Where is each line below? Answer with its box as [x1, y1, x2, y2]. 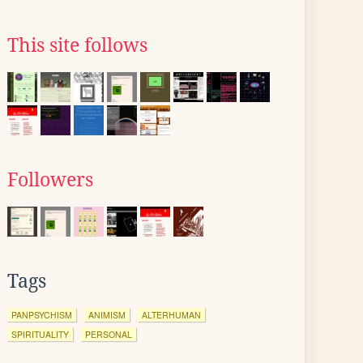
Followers [7, 169, 93, 190]
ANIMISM [88, 309, 126, 321]
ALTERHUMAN [142, 309, 201, 321]
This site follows [7, 35, 147, 56]
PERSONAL [85, 328, 132, 340]
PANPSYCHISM [11, 309, 72, 321]
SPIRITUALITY [11, 328, 69, 340]
